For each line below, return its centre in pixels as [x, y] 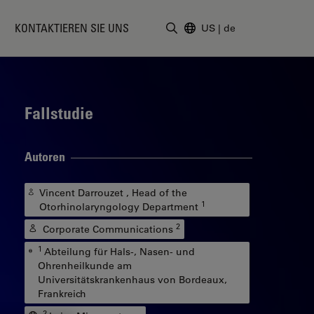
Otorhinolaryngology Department [121, 207]
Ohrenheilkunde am [84, 266]
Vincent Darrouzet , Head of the [114, 193]
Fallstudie [59, 112]
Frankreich [62, 294]
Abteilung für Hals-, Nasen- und [119, 252]
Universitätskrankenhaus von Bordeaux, [132, 280]
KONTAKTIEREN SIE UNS [72, 28]
